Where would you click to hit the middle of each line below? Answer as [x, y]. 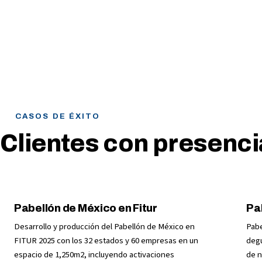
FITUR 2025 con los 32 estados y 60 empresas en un [106, 240]
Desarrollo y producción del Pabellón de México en [104, 226]
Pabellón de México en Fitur [86, 208]
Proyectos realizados [84, 79]
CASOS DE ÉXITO [58, 116]
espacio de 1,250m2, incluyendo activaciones [94, 254]
